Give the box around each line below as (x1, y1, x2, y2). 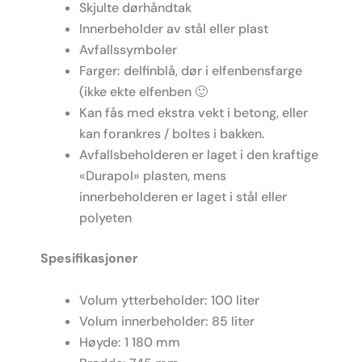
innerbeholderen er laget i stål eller (79, 188, 287, 206)
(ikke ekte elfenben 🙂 (79, 83, 208, 101)
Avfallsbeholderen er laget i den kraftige (79, 146, 318, 164)
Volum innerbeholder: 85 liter (79, 313, 255, 330)
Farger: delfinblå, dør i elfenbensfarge (79, 62, 302, 80)
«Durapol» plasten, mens (79, 167, 226, 185)
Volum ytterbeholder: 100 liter (79, 292, 259, 309)
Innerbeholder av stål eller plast (79, 20, 268, 38)
